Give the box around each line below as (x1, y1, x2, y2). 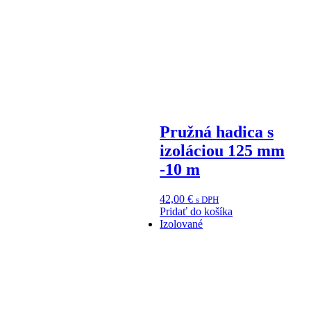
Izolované (160, 217, 203, 230)
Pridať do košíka (160, 205, 233, 217)
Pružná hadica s (160, 122, 274, 141)
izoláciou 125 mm (160, 141, 285, 160)
